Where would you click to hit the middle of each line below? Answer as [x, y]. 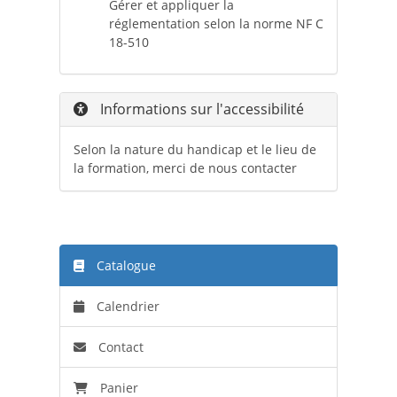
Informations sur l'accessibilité [200, 109]
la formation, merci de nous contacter [185, 168]
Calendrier [126, 307]
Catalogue [124, 266]
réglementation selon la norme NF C [216, 24]
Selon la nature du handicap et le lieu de [195, 150]
